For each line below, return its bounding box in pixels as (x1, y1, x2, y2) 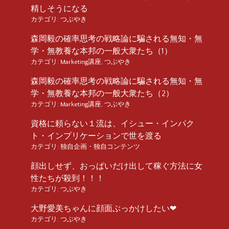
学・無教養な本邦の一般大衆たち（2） (31, 88, 174, 98)
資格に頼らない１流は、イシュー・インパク (31, 119, 194, 128)
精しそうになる (31, 4, 88, 13)
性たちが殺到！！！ (31, 173, 104, 183)
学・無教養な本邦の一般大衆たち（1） (31, 46, 172, 56)
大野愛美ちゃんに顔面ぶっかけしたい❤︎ (31, 203, 176, 213)
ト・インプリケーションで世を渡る (31, 131, 162, 141)
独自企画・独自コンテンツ (60, 143, 140, 150)
